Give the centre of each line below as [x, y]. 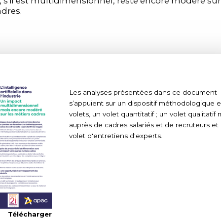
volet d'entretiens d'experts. [116, 135]
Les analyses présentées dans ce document [143, 92]
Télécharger [30, 214]
